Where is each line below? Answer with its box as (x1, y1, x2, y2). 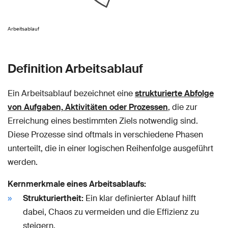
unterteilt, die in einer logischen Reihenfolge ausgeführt (8, 142, 213, 154)
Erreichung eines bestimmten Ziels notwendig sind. (8, 115, 198, 126)
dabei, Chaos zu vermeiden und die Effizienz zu (23, 206, 199, 217)
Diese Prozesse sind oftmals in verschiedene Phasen (8, 129, 203, 140)
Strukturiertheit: (23, 192, 83, 204)
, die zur (168, 101, 197, 112)
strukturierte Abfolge (135, 88, 214, 99)
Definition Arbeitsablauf (8, 60, 143, 76)
